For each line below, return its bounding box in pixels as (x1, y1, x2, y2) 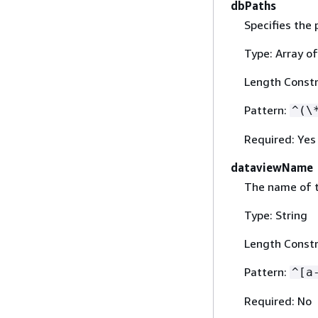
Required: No (243, 293, 312, 308)
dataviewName (231, 160, 313, 175)
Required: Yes (243, 131, 316, 146)
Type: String (243, 207, 307, 222)
